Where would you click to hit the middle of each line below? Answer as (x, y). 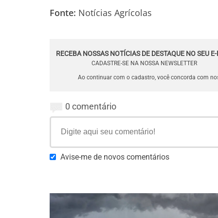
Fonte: (63, 13)
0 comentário (91, 106)
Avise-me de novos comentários (115, 157)
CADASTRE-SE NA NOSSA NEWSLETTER (144, 63)
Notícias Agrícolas (115, 13)
